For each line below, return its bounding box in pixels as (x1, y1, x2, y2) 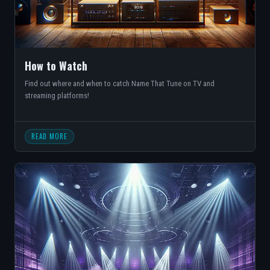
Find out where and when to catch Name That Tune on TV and (25, 79, 215, 88)
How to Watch (25, 58, 87, 74)
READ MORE (31, 131, 67, 141)
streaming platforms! (25, 91, 89, 100)
